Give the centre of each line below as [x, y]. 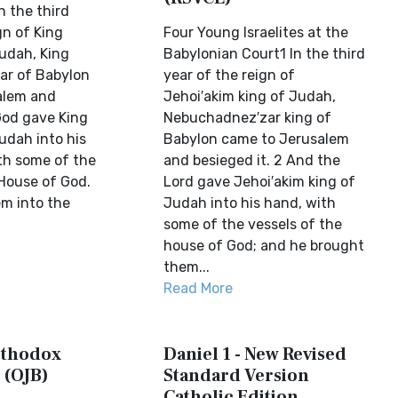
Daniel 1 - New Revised [255, 354]
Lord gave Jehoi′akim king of [260, 182]
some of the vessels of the [253, 224]
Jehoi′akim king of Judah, [250, 96]
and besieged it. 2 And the [252, 160]
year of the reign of [230, 75]
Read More [199, 288]
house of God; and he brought [264, 246]
